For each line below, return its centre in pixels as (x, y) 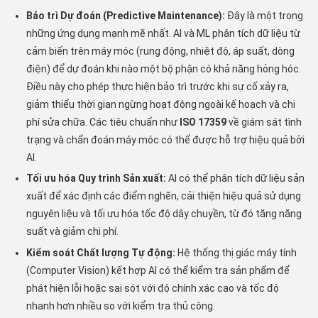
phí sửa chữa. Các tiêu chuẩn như (103, 122)
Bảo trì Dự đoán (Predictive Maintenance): (126, 16)
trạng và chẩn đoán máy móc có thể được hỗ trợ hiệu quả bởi (166, 140)
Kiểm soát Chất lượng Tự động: (101, 252)
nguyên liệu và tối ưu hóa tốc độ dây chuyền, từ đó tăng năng (164, 214)
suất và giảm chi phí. (73, 232)
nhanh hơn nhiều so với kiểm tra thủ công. (121, 306)
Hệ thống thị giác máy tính (236, 252)
